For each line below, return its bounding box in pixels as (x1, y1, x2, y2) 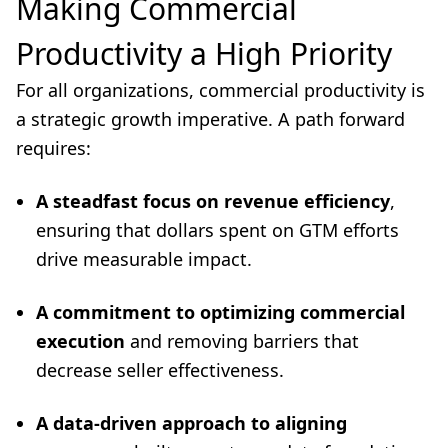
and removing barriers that (125, 328, 359, 353)
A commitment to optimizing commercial (36, 299, 405, 324)
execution (36, 328, 125, 353)
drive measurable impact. (36, 246, 252, 271)
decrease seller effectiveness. (36, 357, 284, 382)
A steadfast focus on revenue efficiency (36, 188, 390, 213)
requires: (16, 135, 91, 160)
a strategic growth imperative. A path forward (16, 106, 405, 131)
